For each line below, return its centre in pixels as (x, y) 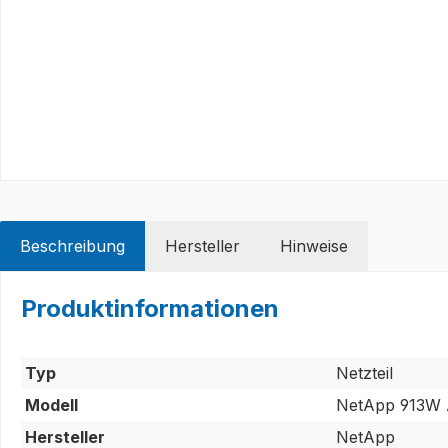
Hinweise (314, 245)
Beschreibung (72, 245)
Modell (51, 404)
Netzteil (364, 372)
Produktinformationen (150, 308)
